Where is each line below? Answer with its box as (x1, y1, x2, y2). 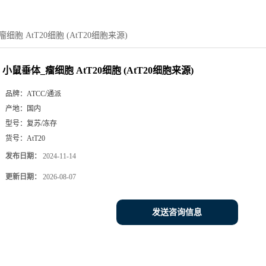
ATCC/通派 (27, 90, 61, 98)
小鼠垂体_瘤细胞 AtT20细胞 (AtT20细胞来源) (2, 65, 194, 75)
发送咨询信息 (152, 208, 202, 217)
